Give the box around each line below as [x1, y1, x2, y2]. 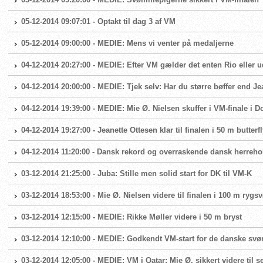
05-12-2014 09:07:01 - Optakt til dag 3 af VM [21, 17, 176, 26]
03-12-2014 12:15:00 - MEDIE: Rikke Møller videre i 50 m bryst [21, 213, 242, 221]
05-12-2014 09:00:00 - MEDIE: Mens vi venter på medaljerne [21, 39, 234, 48]
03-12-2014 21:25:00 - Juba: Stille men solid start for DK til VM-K [21, 169, 252, 178]
